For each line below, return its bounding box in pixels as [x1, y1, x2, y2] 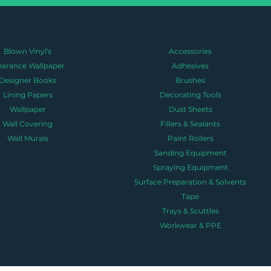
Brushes [175, 75, 206, 85]
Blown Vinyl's [4, 46, 52, 56]
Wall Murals [7, 133, 48, 143]
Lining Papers [2, 90, 53, 99]
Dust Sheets [168, 104, 212, 114]
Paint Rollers [167, 133, 214, 143]
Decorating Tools [159, 90, 221, 99]
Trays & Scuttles [162, 206, 219, 215]
